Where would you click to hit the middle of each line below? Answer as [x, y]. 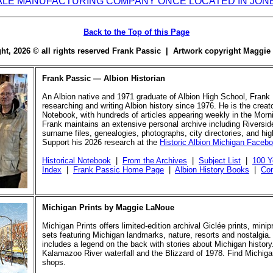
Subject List [220, 161]
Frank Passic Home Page [119, 170]
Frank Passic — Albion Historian [104, 78]
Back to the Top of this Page [136, 32]
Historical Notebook [76, 161]
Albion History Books [212, 170]
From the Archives [155, 161]
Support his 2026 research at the [101, 142]
